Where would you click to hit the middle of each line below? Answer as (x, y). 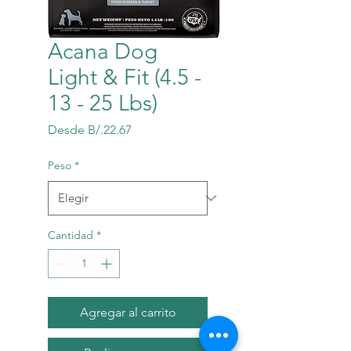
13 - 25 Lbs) (103, 103)
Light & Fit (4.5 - (125, 77)
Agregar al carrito (128, 312)
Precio (148, 128)
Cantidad (71, 235)
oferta (147, 158)
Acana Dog (103, 51)
